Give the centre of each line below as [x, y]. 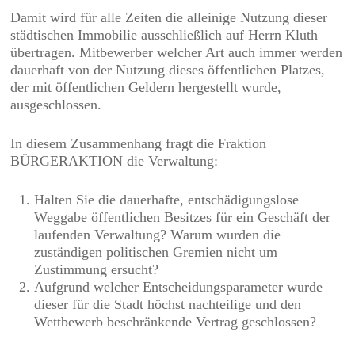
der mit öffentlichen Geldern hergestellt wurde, [146, 87]
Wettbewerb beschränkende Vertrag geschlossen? [176, 322]
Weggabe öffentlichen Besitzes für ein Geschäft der [183, 217]
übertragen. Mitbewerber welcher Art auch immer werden [177, 52]
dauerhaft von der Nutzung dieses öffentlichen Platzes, [168, 70]
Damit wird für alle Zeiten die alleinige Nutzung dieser [169, 17]
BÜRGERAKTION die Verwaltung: [115, 161]
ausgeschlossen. [56, 105]
